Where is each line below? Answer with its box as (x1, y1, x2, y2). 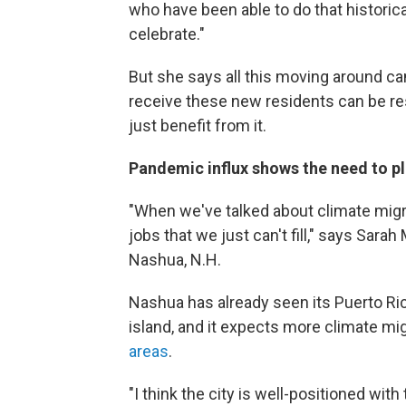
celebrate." (129, 24, 205, 43)
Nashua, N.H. (129, 250, 221, 269)
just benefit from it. (129, 116, 266, 135)
